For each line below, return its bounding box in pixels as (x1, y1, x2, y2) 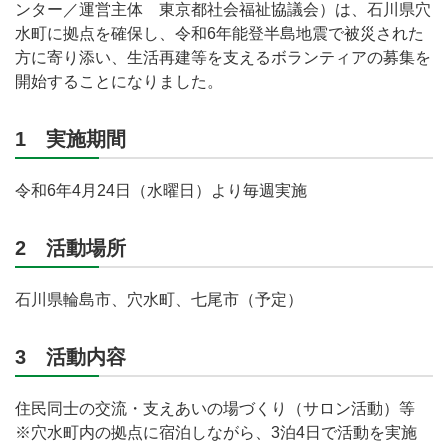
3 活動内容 (15, 346, 126, 368)
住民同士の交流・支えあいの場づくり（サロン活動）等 (15, 400, 415, 417)
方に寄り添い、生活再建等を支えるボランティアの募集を (15, 49, 431, 66)
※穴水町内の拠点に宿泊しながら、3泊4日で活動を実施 (15, 424, 417, 441)
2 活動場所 (15, 237, 126, 259)
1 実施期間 (15, 128, 126, 150)
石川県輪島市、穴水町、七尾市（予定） (15, 291, 303, 308)
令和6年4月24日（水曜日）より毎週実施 (15, 182, 307, 199)
